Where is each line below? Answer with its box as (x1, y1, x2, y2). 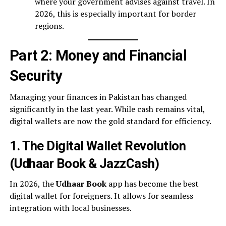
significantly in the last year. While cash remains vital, (9, 103, 205, 115)
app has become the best (106, 178, 199, 189)
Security (9, 67, 63, 84)
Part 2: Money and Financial (9, 47, 187, 64)
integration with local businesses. (9, 202, 132, 213)
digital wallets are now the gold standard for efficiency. (9, 116, 211, 127)
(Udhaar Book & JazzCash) (9, 156, 159, 171)
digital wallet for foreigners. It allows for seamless (9, 190, 193, 201)
